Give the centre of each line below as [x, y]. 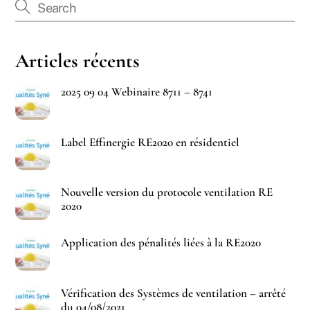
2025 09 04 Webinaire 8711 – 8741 [136, 91]
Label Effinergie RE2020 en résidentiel [150, 142]
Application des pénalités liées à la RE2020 [161, 243]
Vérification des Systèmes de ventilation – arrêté [173, 293]
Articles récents [78, 61]
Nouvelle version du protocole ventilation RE [166, 192]
